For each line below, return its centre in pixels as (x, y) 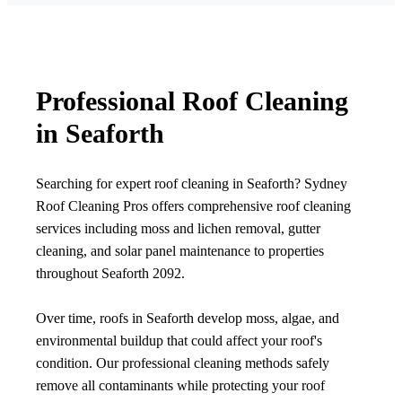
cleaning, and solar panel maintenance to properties (180, 251)
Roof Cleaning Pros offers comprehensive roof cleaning (193, 206)
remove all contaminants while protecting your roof (180, 386)
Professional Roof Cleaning (192, 101)
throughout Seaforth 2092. (110, 274)
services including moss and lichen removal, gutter (178, 229)
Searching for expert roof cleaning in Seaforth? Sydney (192, 184)
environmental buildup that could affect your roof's (179, 341)
